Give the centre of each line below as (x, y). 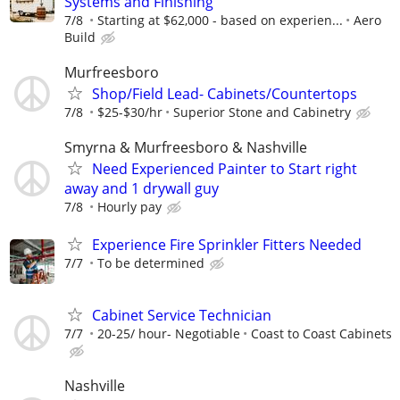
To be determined (151, 262)
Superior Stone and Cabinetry (262, 112)
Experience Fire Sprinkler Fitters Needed (227, 244)
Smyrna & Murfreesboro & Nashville (186, 148)
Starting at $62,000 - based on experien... (220, 20)
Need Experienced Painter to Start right (225, 169)
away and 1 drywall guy (142, 189)
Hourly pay (129, 207)
